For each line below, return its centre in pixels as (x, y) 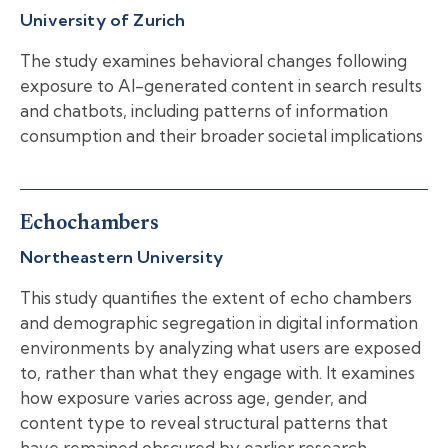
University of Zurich (103, 19)
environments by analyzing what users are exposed (220, 348)
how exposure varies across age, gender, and (193, 398)
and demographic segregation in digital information (219, 323)
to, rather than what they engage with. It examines (217, 373)
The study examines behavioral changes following (213, 60)
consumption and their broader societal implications (221, 135)
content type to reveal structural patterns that (204, 423)
